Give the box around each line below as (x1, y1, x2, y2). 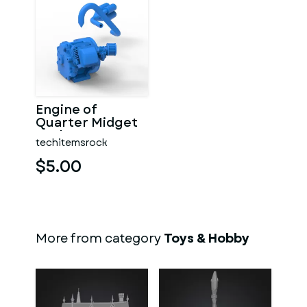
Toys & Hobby (164, 230, 249, 247)
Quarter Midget (36, 114, 138, 132)
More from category (36, 230, 164, 247)
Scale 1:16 (36, 127, 95, 145)
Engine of (36, 101, 97, 119)
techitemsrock (36, 136, 108, 149)
